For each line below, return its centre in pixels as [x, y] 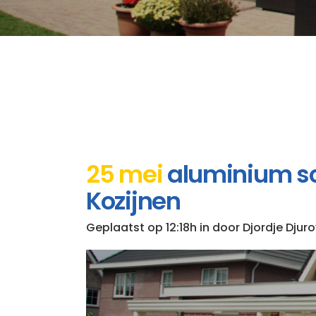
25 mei [124, 174]
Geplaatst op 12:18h [141, 227]
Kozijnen [133, 201]
